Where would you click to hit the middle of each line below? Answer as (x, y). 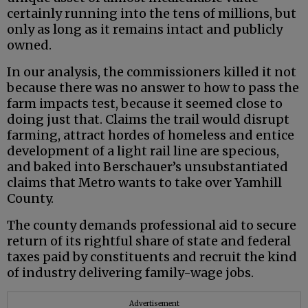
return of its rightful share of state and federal (149, 241)
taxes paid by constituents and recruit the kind (152, 257)
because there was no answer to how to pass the (153, 88)
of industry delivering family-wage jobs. (130, 273)
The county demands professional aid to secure (152, 225)
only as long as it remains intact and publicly (145, 30)
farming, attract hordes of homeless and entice (151, 135)
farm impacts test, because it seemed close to (145, 104)
